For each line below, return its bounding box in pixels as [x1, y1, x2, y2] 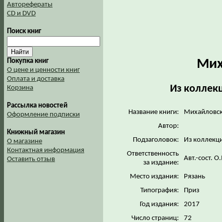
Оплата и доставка [7, 75, 64, 83]
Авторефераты [7, 1, 53, 8]
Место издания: [130, 172, 179, 180]
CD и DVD [7, 10, 36, 17]
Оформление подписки [7, 111, 80, 118]
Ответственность [127, 150, 179, 158]
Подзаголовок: [133, 136, 179, 144]
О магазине [7, 138, 42, 145]
